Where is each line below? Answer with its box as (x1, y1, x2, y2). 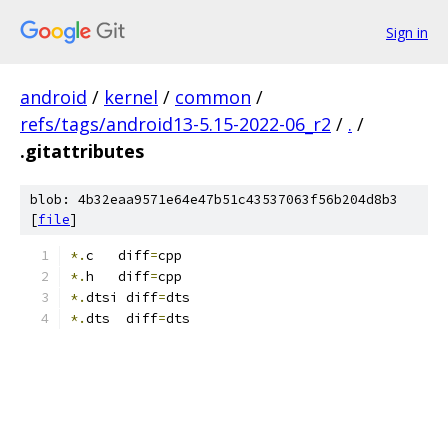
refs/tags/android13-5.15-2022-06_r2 (20, 112, 331, 136)
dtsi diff (86, 289, 158, 306)
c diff (86, 247, 150, 264)
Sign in (386, 22, 428, 42)
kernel (104, 85, 158, 109)
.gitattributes (20, 139, 144, 163)
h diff (86, 268, 150, 285)
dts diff (86, 310, 158, 327)
